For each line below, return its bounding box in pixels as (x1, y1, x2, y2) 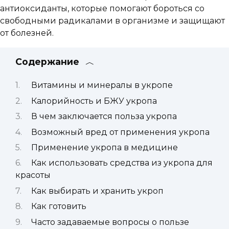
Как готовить (31, 201, 86, 212)
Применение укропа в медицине (31, 142, 178, 152)
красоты (15, 170, 51, 180)
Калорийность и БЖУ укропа (31, 96, 157, 106)
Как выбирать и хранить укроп (31, 186, 164, 196)
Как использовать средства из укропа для (31, 158, 213, 168)
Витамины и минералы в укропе (31, 80, 173, 90)
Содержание (15, 56, 79, 67)
